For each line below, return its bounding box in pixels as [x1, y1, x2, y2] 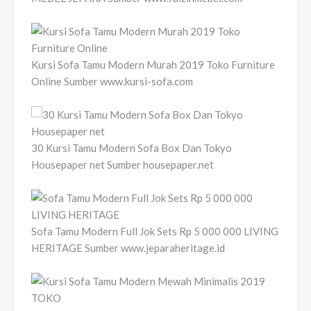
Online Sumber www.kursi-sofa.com [31, 74, 193, 87]
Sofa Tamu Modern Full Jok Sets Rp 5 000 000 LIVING [31, 224, 278, 237]
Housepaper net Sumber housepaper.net [31, 158, 214, 171]
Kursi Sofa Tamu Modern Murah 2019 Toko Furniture [31, 58, 275, 71]
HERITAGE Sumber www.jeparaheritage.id [31, 241, 225, 254]
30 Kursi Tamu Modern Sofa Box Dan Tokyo [31, 141, 232, 154]
